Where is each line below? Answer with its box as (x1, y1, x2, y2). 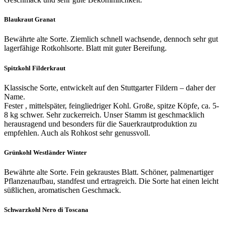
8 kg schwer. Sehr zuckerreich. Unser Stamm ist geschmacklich (4, 110, 204, 119)
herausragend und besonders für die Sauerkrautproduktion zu (4, 119, 197, 128)
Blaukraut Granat (4, 16, 55, 24)
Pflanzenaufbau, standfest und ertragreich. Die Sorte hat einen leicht (4, 177, 218, 186)
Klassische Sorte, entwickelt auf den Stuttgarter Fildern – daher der (4, 83, 215, 92)
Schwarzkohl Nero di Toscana (4, 206, 88, 214)
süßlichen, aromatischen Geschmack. (4, 186, 121, 195)
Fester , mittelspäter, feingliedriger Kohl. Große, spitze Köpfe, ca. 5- (4, 101, 219, 110)
